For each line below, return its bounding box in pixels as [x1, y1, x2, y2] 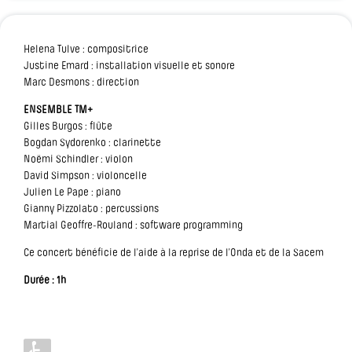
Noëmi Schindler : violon [24, 154, 133, 167]
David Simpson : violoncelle [24, 170, 147, 183]
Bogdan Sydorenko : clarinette [24, 137, 161, 150]
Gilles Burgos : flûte [24, 121, 112, 134]
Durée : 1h [24, 275, 66, 288]
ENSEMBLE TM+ [24, 104, 93, 117]
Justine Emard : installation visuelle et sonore [24, 60, 235, 73]
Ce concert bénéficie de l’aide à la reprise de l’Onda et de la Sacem [24, 247, 324, 260]
